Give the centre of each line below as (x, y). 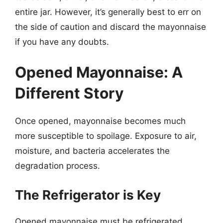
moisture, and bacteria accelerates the (92, 151)
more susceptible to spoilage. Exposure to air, (106, 136)
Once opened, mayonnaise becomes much (100, 121)
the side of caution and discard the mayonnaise (111, 27)
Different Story (69, 93)
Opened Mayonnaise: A (99, 72)
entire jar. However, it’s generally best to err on (108, 12)
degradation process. (57, 166)
